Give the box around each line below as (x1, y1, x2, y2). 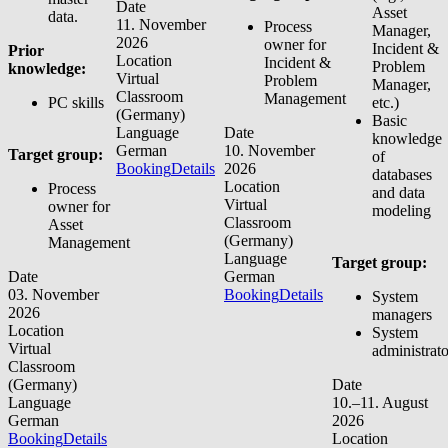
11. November (116, 15, 206, 33)
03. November (8, 285, 99, 303)
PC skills (48, 93, 104, 111)
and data (372, 183, 425, 201)
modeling (372, 201, 431, 219)
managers (372, 305, 432, 323)
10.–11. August (332, 393, 428, 411)
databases (372, 165, 432, 183)
